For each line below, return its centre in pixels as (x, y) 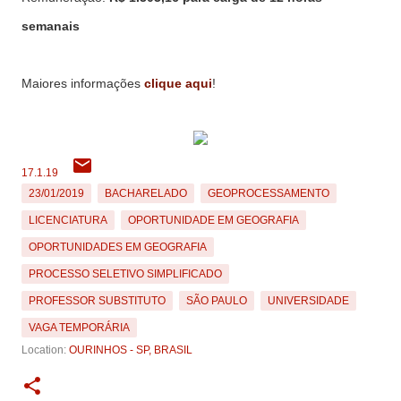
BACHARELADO (146, 193)
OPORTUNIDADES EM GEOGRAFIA (118, 247)
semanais (51, 26)
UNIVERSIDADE (308, 301)
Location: (45, 350)
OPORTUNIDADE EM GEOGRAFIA (213, 220)
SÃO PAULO (217, 301)
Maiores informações (83, 83)
